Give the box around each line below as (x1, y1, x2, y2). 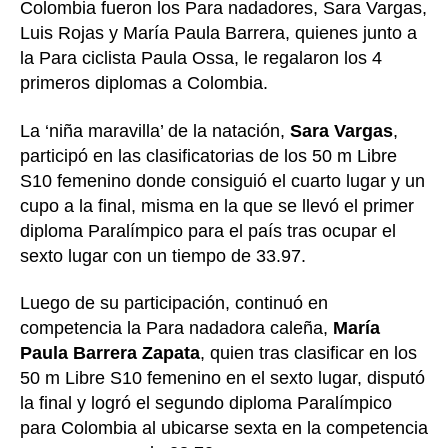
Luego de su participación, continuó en (20, 293, 328, 314)
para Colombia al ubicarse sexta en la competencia (20, 418, 428, 439)
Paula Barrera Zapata (20, 343, 200, 364)
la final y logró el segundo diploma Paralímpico (20, 393, 392, 414)
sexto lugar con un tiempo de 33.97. (20, 245, 311, 266)
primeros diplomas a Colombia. (20, 73, 273, 94)
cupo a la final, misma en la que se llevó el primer (20, 195, 414, 216)
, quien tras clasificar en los (200, 343, 417, 364)
